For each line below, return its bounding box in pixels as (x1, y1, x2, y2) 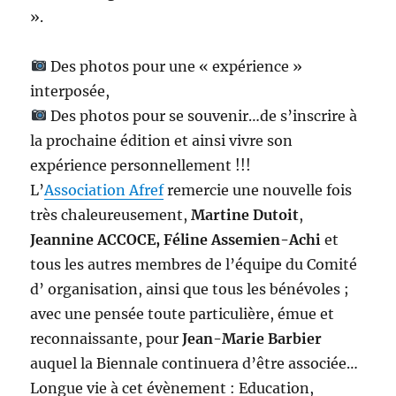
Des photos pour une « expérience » (46, 57, 302, 75)
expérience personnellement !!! (30, 156, 252, 174)
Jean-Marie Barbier (179, 329, 323, 347)
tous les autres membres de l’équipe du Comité (30, 255, 358, 273)
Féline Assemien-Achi (164, 230, 325, 248)
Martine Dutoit (191, 205, 300, 224)
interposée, (30, 81, 110, 100)
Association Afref (44, 180, 164, 199)
